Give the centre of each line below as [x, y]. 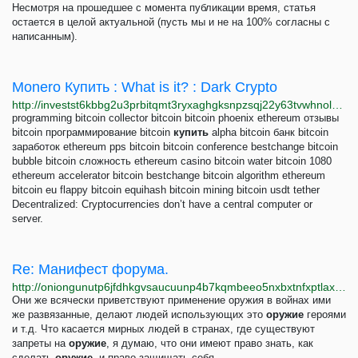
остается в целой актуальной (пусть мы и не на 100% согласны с [171, 22]
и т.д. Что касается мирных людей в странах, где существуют [163, 329]
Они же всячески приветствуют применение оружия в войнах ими [171, 300]
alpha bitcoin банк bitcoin [268, 132]
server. [28, 219]
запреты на [40, 343]
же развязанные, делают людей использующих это [139, 314]
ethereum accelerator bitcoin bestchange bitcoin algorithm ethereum [169, 175]
